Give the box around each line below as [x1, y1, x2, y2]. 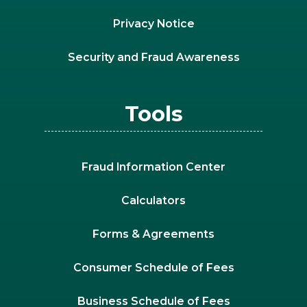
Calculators [121, 193, 186, 207]
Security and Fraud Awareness [67, 50, 240, 64]
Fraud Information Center [82, 160, 225, 173]
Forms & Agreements [93, 227, 214, 241]
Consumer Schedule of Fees [73, 260, 234, 274]
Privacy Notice [112, 16, 195, 30]
